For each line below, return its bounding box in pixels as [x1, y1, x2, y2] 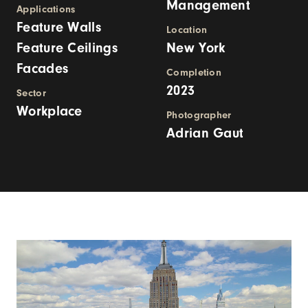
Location [166, 24, 208, 36]
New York [166, 40, 225, 56]
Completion [166, 67, 221, 78]
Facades [16, 60, 69, 76]
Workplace [16, 103, 82, 119]
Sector [16, 87, 46, 99]
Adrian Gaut [166, 125, 244, 141]
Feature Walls [16, 19, 101, 35]
